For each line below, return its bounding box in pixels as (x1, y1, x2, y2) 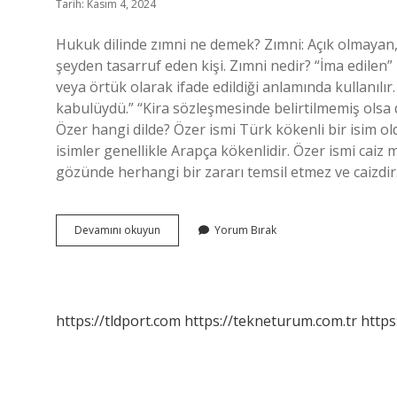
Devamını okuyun (74, 222, 160, 237)
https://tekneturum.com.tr (184, 311, 357, 331)
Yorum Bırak (214, 222, 276, 237)
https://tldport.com (56, 311, 181, 331)
